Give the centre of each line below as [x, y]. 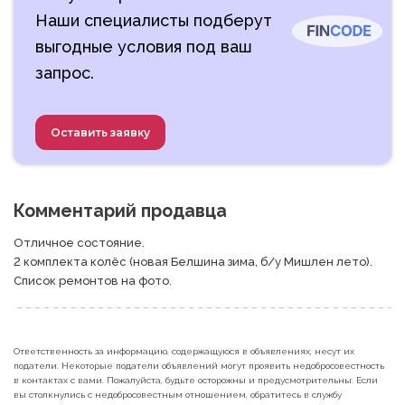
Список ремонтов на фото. [94, 280]
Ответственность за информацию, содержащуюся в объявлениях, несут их [184, 351]
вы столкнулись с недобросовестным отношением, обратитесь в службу [178, 394]
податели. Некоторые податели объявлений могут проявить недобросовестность [199, 365]
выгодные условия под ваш [144, 46]
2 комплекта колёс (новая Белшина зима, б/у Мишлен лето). [194, 261]
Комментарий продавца [120, 211]
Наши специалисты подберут [154, 20]
